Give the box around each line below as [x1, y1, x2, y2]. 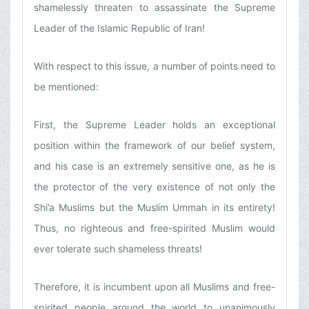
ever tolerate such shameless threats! [34, 243, 202, 255]
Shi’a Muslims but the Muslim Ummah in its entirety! [34, 201, 275, 214]
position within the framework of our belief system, [34, 139, 275, 152]
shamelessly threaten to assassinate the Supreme [34, 1, 275, 14]
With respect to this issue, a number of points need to [34, 60, 275, 72]
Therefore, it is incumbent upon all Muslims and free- [34, 281, 275, 293]
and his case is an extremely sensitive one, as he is [34, 160, 275, 172]
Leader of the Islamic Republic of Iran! [34, 22, 205, 34]
